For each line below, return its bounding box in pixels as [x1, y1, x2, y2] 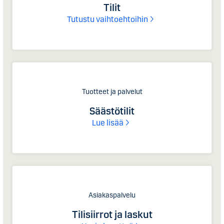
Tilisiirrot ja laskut [71, 208, 152, 220]
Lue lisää [91, 117, 123, 127]
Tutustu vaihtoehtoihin [67, 14, 148, 24]
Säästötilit [89, 104, 134, 117]
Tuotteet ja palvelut [81, 87, 142, 96]
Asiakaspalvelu [88, 190, 135, 199]
